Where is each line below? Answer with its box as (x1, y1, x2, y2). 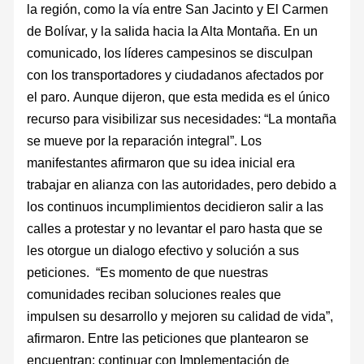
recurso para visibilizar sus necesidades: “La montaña (27, 111, 337, 127)
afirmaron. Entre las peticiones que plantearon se (27, 331, 310, 346)
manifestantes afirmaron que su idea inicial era (27, 155, 296, 171)
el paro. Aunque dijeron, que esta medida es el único (27, 89, 331, 105)
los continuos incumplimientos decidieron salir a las (27, 199, 324, 214)
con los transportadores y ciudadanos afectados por (27, 67, 324, 83)
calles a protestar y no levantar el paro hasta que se (27, 221, 323, 236)
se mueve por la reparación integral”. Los (27, 133, 262, 149)
